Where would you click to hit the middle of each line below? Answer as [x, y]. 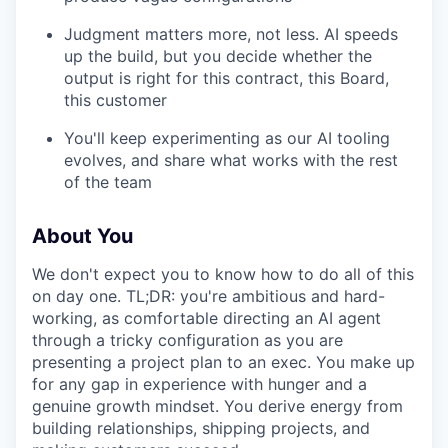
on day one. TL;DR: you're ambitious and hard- [208, 295]
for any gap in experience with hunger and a [199, 383]
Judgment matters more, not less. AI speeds [231, 33]
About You [82, 235]
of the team [108, 181]
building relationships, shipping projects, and [201, 427]
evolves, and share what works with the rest [231, 159]
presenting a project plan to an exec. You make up [223, 361]
